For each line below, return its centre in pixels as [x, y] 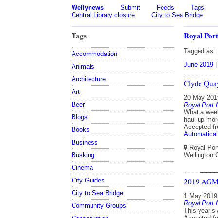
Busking [83, 155]
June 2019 [199, 64]
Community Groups [99, 205]
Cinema [82, 167]
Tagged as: [200, 51]
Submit [130, 8]
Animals [83, 66]
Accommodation [94, 54]
